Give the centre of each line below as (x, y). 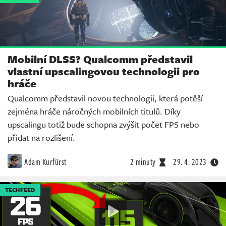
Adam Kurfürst (45, 162)
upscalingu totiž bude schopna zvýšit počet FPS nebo (103, 125)
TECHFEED (20, 190)
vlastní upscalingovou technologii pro (104, 71)
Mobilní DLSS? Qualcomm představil (100, 59)
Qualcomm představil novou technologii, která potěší (105, 98)
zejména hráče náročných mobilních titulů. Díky (94, 111)
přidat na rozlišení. (41, 138)
